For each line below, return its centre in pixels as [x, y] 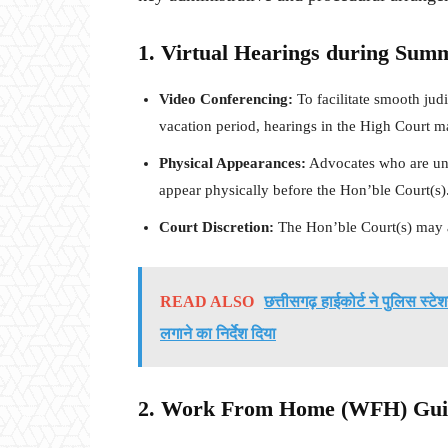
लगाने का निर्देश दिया [218, 334]
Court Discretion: [216, 227]
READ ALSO [207, 302]
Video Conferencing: [226, 99]
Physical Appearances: [232, 163]
